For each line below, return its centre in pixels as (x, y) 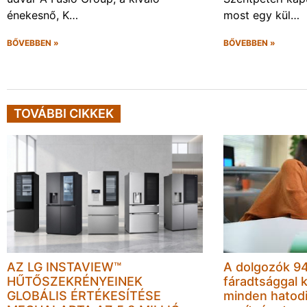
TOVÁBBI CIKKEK (64, 114)
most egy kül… (262, 15)
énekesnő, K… (42, 15)
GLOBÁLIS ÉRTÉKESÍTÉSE (84, 295)
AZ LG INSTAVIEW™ (64, 267)
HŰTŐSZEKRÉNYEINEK (75, 281)
